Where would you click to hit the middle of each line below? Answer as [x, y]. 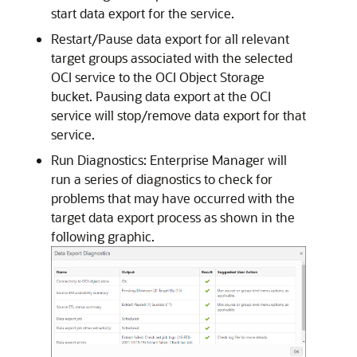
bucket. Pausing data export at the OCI [161, 96]
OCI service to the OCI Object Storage [158, 76]
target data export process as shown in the [173, 217]
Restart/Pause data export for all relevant [170, 38]
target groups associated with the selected [172, 57]
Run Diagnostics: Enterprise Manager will [169, 159]
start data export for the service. [143, 13]
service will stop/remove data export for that [178, 115]
